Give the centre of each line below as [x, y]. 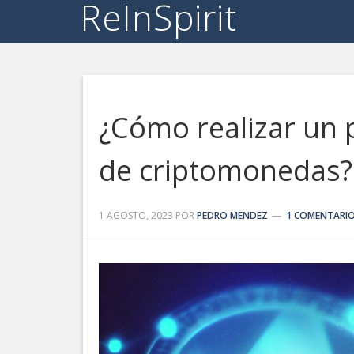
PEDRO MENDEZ [232, 215]
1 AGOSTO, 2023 [136, 215]
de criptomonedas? [226, 170]
